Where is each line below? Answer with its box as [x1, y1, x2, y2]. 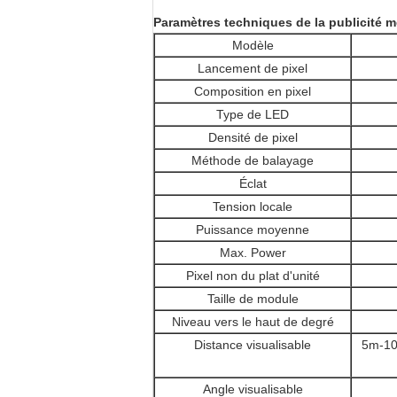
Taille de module [206, 292, 299, 306]
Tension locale [213, 199, 292, 214]
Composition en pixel [194, 84, 311, 98]
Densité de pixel [207, 130, 298, 144]
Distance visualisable [194, 338, 311, 352]
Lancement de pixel [198, 61, 307, 75]
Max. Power [219, 245, 286, 260]
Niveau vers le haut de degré [171, 315, 334, 329]
